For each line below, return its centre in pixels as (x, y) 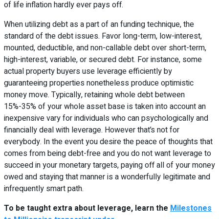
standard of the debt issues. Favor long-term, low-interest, (103, 36)
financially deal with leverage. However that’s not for (92, 130)
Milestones (191, 208)
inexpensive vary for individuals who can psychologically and (106, 119)
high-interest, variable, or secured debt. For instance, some (103, 60)
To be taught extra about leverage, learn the (87, 208)
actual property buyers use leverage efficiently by (88, 72)
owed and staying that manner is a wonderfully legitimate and (107, 177)
